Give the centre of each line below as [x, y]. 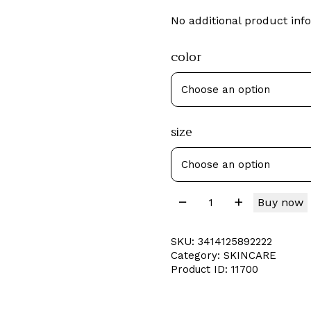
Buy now [280, 202]
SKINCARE [250, 255]
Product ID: [201, 269]
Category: [197, 255]
